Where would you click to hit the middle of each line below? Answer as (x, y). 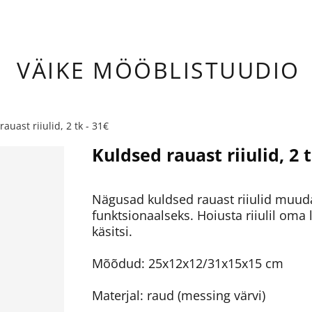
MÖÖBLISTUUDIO (196, 70)
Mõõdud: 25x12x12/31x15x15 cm (188, 263)
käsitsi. (112, 231)
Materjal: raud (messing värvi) (179, 295)
